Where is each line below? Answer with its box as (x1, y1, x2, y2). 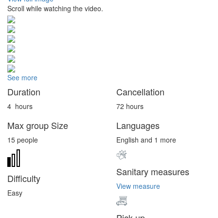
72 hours (116, 101, 144, 111)
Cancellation (116, 85, 164, 98)
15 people (7, 135, 38, 145)
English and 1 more (116, 135, 176, 145)
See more (7, 73, 37, 83)
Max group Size (7, 119, 68, 132)
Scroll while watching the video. (7, 3, 103, 14)
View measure (116, 181, 160, 191)
